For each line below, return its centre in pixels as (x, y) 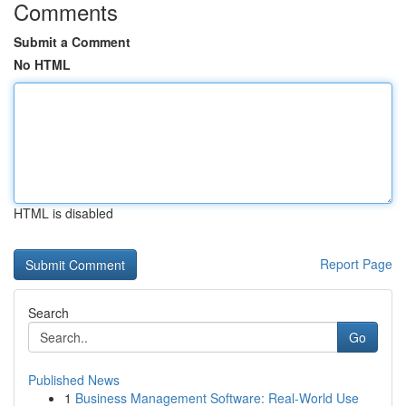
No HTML (42, 64)
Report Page (356, 264)
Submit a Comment (72, 42)
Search (48, 313)
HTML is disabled (63, 213)
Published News (74, 380)
